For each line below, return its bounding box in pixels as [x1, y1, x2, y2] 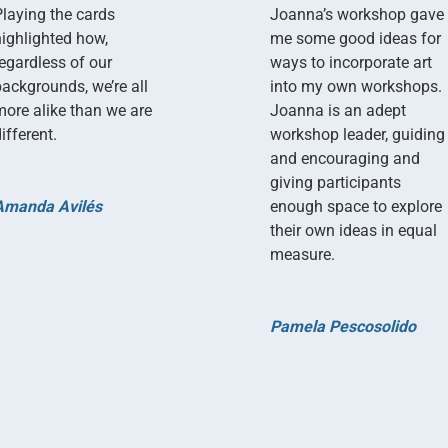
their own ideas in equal [270, 220, 438, 240]
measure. [270, 244, 336, 264]
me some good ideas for [270, 28, 442, 48]
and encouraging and [270, 148, 421, 168]
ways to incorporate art [270, 52, 433, 72]
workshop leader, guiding [270, 124, 446, 144]
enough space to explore [270, 196, 443, 216]
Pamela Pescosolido [270, 316, 417, 336]
